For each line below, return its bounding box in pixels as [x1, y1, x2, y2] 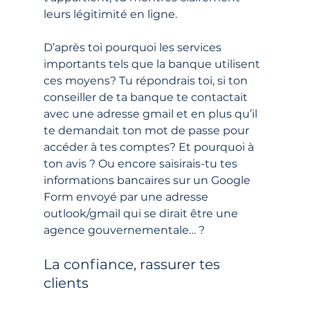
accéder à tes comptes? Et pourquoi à [43, 140, 257, 154]
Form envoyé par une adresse [43, 190, 211, 203]
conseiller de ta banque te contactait [43, 90, 250, 104]
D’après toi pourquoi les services [43, 40, 224, 54]
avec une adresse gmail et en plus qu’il [43, 107, 260, 120]
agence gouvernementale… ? [43, 223, 205, 237]
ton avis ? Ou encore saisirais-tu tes [43, 156, 240, 170]
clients [43, 274, 89, 291]
